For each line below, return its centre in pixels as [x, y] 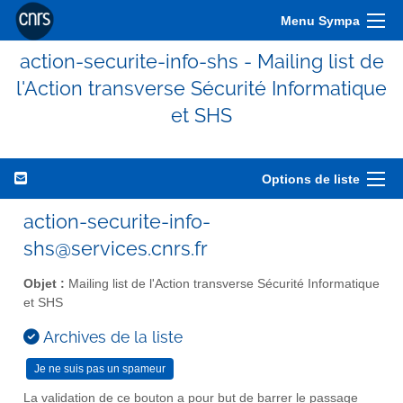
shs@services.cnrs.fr [116, 248]
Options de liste [311, 179]
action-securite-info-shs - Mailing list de [201, 61]
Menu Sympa [320, 21]
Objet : [44, 283]
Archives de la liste [111, 336]
